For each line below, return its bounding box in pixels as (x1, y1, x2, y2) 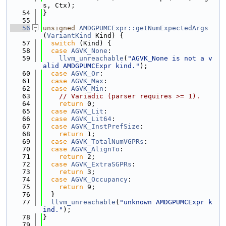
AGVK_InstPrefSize (71, 123, 140, 130)
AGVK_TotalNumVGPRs (71, 138, 144, 145)
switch (51, 39, 75, 47)
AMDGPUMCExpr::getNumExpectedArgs (79, 24, 208, 32)
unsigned (43, 24, 75, 32)
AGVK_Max (71, 77, 103, 85)
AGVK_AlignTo (71, 145, 120, 153)
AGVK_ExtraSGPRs (71, 160, 132, 168)
